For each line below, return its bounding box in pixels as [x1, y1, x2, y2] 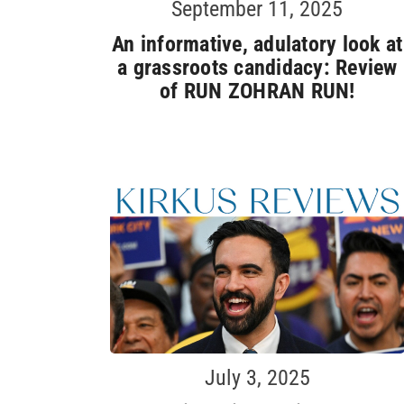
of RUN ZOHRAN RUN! [160, 78, 355, 105]
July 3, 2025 [204, 365, 310, 391]
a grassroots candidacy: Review [117, 55, 398, 81]
